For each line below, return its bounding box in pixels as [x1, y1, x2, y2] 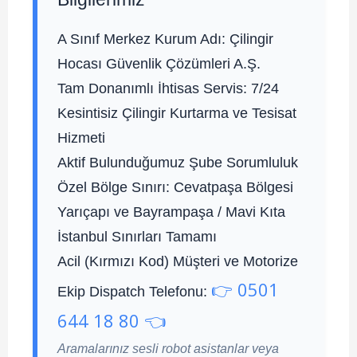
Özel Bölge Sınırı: [57, 179, 170, 196]
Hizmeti [57, 130, 105, 147]
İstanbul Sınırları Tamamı [57, 229, 217, 245]
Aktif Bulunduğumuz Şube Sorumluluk [57, 155, 298, 171]
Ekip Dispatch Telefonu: [57, 284, 207, 300]
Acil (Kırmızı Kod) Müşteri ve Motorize [57, 253, 298, 270]
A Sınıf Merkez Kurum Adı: [57, 31, 226, 48]
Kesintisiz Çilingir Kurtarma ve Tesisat [57, 105, 296, 122]
